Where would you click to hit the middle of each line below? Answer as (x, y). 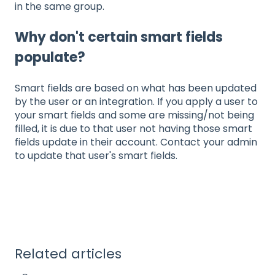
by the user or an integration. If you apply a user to (136, 101)
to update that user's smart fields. (96, 155)
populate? (50, 58)
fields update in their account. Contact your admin (136, 142)
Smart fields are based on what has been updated (136, 88)
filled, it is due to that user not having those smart (134, 128)
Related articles (68, 254)
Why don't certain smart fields (119, 37)
